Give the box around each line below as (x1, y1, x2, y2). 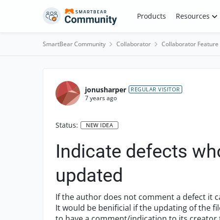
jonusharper (85, 84, 126, 94)
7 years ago (85, 93, 117, 102)
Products (137, 11, 166, 21)
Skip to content (53, 9, 102, 19)
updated (55, 165, 123, 186)
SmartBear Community (43, 40, 106, 48)
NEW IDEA (86, 121, 113, 129)
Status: (55, 120, 78, 130)
